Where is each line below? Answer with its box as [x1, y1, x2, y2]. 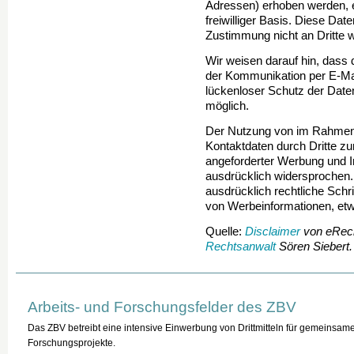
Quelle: [205, 225, 245, 238]
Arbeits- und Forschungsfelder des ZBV [28, 299, 296, 315]
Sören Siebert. [276, 240, 352, 253]
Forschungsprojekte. [28, 337, 115, 348]
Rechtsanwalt [205, 240, 276, 253]
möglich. [205, 100, 249, 112]
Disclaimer [245, 225, 300, 238]
